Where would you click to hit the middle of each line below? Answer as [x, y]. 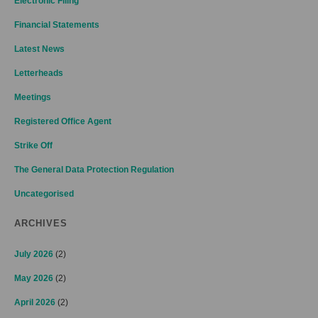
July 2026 [34, 254]
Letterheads [39, 73]
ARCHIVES [41, 223]
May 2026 [34, 278]
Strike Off [33, 146]
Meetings [33, 97]
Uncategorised [44, 194]
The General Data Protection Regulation [94, 170]
